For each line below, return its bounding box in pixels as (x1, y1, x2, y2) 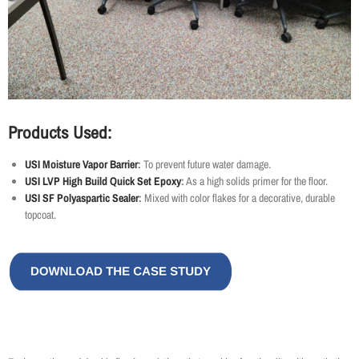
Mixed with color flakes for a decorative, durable (142, 191, 335, 206)
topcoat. (25, 208, 56, 223)
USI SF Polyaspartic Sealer (25, 191, 139, 206)
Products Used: (8, 122, 111, 143)
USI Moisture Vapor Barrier (25, 157, 138, 172)
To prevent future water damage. (141, 157, 271, 172)
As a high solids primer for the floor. (184, 174, 328, 189)
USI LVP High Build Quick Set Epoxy (25, 174, 181, 189)
